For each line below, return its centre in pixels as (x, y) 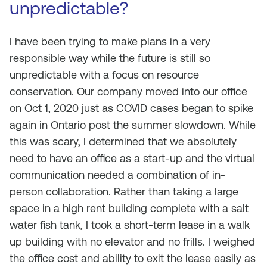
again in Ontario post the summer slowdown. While (133, 125)
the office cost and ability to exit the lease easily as (133, 258)
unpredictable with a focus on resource (104, 75)
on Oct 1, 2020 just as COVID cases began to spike (131, 108)
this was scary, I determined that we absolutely (123, 142)
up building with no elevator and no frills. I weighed (132, 242)
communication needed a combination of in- (117, 175)
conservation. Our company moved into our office (128, 91)
